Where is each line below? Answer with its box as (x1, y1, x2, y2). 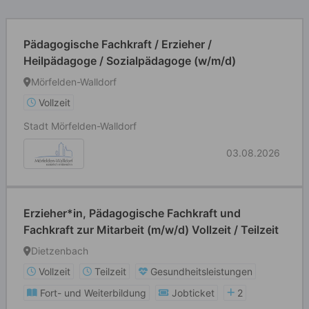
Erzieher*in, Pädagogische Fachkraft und (23, 206, 241, 220)
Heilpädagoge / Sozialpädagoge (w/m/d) (23, 54, 236, 68)
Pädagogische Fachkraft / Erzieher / (23, 37, 212, 51)
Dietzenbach (31, 245, 88, 257)
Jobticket (172, 287, 215, 299)
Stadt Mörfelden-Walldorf (23, 120, 137, 132)
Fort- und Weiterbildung (40, 287, 146, 299)
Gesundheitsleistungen (150, 266, 252, 277)
